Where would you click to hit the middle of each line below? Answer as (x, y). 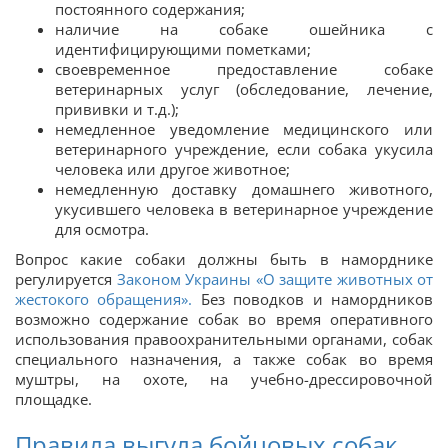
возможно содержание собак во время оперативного (224, 318)
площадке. (53, 398)
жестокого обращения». (104, 298)
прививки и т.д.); (117, 108)
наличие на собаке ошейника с (244, 28)
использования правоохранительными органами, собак (224, 338)
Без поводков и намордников (313, 298)
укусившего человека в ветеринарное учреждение (244, 208)
